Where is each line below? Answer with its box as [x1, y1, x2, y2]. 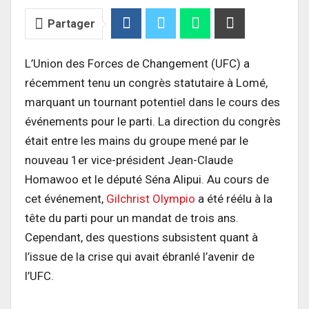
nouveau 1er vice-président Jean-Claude [25, 153, 233, 168]
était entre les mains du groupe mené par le [25, 134, 248, 148]
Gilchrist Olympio [106, 192, 195, 206]
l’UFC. [25, 269, 54, 283]
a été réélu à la [195, 192, 272, 206]
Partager [48, 17, 95, 31]
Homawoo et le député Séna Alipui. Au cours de [25, 172, 269, 187]
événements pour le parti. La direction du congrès [25, 114, 281, 129]
